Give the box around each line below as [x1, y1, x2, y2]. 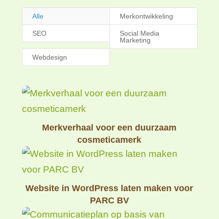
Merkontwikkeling [119, 12, 173, 20]
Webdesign [32, 53, 67, 61]
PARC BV [89, 195, 129, 205]
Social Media [119, 29, 159, 37]
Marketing [119, 36, 151, 44]
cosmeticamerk [77, 134, 142, 145]
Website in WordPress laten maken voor [25, 183, 194, 193]
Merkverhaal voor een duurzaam [42, 122, 177, 132]
